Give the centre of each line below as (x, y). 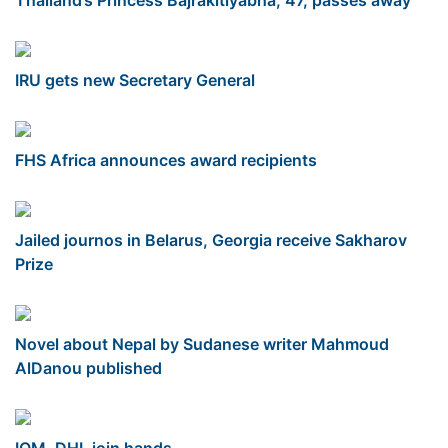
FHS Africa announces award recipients (166, 159)
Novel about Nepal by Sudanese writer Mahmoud (202, 343)
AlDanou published (88, 367)
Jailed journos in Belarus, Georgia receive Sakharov (211, 239)
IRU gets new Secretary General (135, 79)
